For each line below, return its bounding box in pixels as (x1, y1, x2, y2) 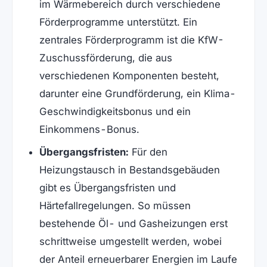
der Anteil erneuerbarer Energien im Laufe (39, 253, 237, 265)
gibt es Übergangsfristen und (39, 181, 176, 194)
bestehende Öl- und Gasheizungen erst (39, 217, 228, 229)
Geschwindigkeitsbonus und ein (39, 105, 191, 117)
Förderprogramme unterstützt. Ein (39, 15, 197, 28)
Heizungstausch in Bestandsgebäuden (39, 163, 220, 176)
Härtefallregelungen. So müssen (39, 199, 191, 212)
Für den (128, 145, 167, 158)
